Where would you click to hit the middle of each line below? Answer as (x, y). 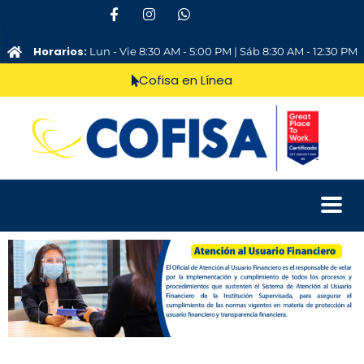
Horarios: (61, 52)
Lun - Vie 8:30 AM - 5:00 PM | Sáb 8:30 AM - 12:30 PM (223, 51)
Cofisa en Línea (186, 80)
